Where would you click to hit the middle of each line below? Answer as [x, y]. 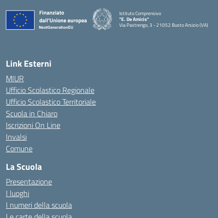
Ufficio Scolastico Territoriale [51, 102]
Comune [19, 148]
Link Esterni [29, 64]
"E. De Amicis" [134, 19]
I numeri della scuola [39, 205]
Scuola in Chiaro [32, 113]
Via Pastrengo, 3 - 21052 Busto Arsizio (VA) [164, 25]
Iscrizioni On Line [33, 125]
